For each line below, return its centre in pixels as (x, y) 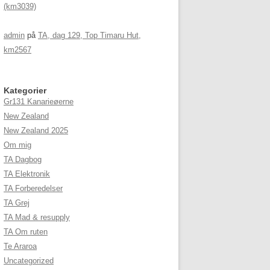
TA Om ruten (26, 232)
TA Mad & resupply (37, 217)
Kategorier (25, 90)
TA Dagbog (23, 159)
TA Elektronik (27, 174)
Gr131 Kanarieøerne (39, 102)
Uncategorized (29, 261)
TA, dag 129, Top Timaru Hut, (89, 35)
